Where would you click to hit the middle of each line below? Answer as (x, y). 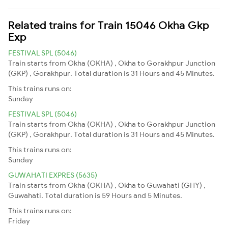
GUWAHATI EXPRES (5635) (53, 175)
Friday (19, 221)
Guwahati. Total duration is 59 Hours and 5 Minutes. (95, 195)
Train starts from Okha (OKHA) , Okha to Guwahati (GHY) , (107, 185)
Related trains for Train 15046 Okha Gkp (109, 25)
